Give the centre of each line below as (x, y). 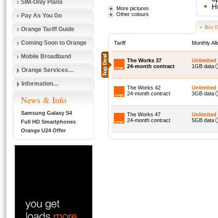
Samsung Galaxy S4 (46, 113)
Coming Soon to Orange (54, 43)
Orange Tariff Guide (48, 29)
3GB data (203, 93)
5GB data (203, 120)
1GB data (203, 66)
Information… (40, 84)
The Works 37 (144, 60)
